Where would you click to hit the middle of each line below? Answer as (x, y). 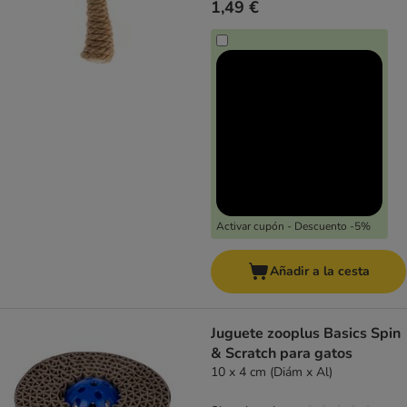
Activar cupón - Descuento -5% (293, 227)
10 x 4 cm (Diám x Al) (272, 372)
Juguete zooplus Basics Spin (306, 334)
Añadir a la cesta (319, 272)
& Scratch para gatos (282, 354)
